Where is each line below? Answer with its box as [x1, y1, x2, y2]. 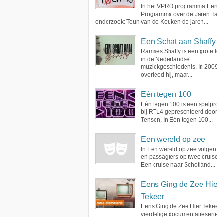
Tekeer [141, 192, 164, 201]
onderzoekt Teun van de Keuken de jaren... [95, 18, 208, 25]
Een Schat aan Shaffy [141, 37, 216, 46]
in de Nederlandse [141, 56, 190, 62]
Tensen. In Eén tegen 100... [141, 116, 213, 123]
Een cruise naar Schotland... [141, 161, 215, 168]
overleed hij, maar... [141, 71, 192, 78]
